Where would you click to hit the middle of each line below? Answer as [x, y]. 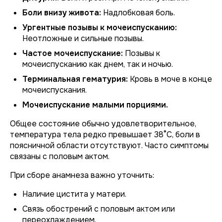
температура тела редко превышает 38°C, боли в [105, 135]
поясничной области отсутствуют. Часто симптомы [109, 145]
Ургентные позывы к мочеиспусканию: [100, 28]
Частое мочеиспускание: [73, 53]
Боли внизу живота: [62, 13]
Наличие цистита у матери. [74, 194]
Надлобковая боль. [138, 13]
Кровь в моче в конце [170, 79]
